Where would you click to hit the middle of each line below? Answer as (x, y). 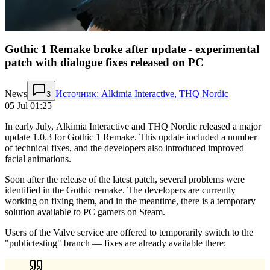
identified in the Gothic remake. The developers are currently (120, 190)
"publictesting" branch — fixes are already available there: (115, 243)
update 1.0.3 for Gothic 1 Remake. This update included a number (131, 137)
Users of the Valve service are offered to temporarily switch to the (129, 232)
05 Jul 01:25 (28, 105)
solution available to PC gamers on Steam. (85, 212)
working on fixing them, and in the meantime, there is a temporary (130, 201)
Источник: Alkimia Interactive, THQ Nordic (142, 93)
